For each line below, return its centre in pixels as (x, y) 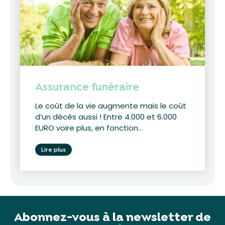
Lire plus (53, 149)
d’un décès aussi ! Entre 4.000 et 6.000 (106, 117)
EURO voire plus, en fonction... (89, 128)
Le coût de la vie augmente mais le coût (111, 105)
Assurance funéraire (87, 87)
